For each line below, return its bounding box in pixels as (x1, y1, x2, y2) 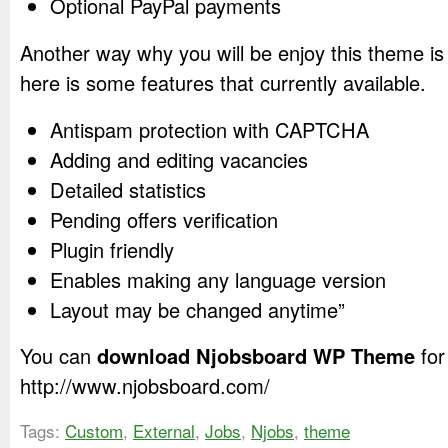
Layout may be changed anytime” (50, 294, 345, 324)
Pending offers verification (50, 204, 278, 234)
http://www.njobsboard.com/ (20, 371, 270, 401)
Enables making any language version (50, 264, 386, 294)
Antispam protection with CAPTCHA (50, 114, 369, 144)
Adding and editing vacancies (50, 144, 308, 174)
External (133, 418, 195, 444)
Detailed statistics (50, 174, 206, 204)
